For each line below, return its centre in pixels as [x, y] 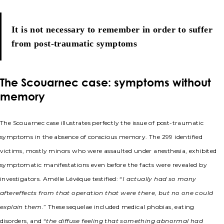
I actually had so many [159, 179]
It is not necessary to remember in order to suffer [112, 30]
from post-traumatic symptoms [74, 44]
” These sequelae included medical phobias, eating [119, 207]
